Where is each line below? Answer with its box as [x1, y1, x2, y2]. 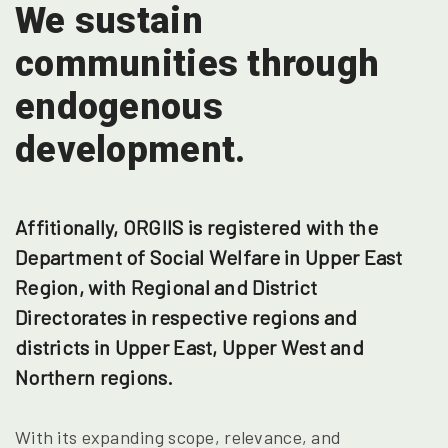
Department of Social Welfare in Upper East [15, 245, 403, 269]
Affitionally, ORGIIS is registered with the [15, 215, 379, 239]
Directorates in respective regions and [15, 305, 358, 329]
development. [15, 129, 246, 171]
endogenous [15, 86, 223, 128]
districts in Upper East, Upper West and [15, 335, 364, 359]
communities [15, 43, 239, 85]
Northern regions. [15, 365, 174, 389]
